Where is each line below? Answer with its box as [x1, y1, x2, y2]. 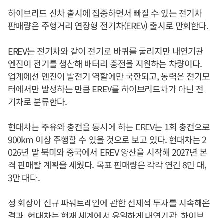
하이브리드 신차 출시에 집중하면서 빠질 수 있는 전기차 [8, 6, 202, 19]
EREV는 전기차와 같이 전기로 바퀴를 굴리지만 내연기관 [8, 44, 204, 57]
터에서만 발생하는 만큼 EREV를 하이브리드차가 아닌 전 [8, 82, 204, 95]
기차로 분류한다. [8, 95, 69, 108]
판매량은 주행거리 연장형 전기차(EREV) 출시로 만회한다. [8, 19, 209, 32]
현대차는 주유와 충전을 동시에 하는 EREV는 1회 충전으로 [8, 120, 210, 133]
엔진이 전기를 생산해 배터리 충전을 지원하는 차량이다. [8, 57, 202, 70]
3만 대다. [8, 171, 40, 183]
